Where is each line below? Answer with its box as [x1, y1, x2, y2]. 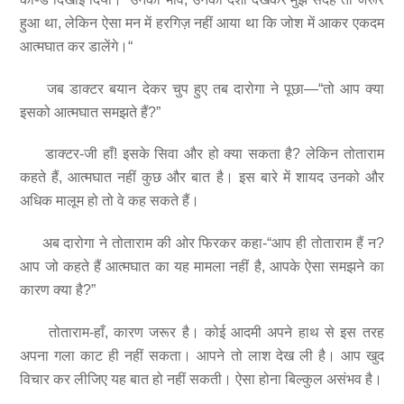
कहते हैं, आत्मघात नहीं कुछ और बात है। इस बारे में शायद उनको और [20, 170, 384, 186]
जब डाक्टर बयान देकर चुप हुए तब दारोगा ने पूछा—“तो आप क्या [20, 80, 384, 96]
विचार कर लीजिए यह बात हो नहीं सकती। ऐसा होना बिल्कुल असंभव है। [20, 372, 383, 388]
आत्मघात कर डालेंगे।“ [20, 38, 133, 54]
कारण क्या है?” [20, 282, 96, 298]
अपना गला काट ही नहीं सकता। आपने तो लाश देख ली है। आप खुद [20, 348, 384, 364]
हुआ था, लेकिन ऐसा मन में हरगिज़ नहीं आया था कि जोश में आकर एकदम [20, 14, 384, 31]
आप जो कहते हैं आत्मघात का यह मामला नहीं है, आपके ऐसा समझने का [20, 259, 384, 275]
